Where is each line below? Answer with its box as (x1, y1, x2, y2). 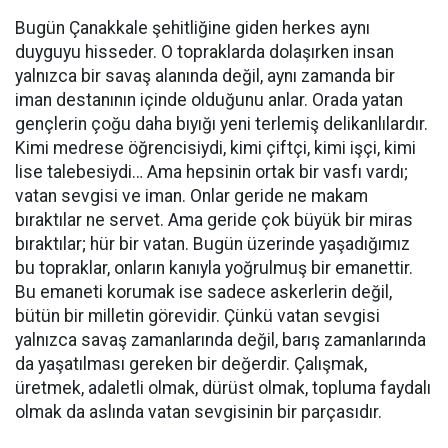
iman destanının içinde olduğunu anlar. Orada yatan (15, 90, 403, 110)
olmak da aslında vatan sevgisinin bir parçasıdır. (15, 402, 382, 422)
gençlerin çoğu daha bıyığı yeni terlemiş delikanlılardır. (15, 114, 428, 134)
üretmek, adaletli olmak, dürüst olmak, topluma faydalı (15, 378, 431, 398)
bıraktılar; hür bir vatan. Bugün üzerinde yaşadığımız (15, 234, 410, 254)
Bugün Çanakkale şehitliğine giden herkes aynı (15, 18, 370, 38)
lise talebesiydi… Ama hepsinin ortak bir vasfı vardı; (15, 162, 408, 182)
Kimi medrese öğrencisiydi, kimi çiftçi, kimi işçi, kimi (15, 138, 416, 158)
